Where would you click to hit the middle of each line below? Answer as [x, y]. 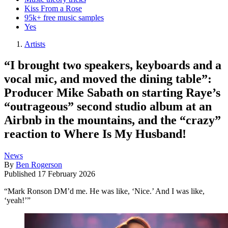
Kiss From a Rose [53, 8]
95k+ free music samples [64, 17]
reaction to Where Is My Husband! [95, 134]
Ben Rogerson [39, 165]
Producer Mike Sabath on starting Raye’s [112, 93]
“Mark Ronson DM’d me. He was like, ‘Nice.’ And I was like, [104, 191]
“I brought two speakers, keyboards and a [113, 65]
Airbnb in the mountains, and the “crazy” [112, 120]
